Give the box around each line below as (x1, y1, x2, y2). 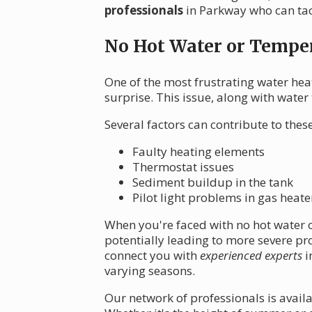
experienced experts (200, 247, 302, 264)
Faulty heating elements (132, 143, 265, 160)
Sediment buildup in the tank (132, 174, 293, 191)
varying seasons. (104, 263, 195, 279)
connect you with (104, 247, 200, 264)
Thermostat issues (132, 159, 234, 175)
